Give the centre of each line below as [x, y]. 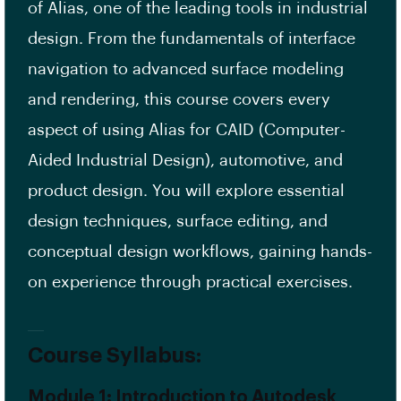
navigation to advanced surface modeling [186, 69]
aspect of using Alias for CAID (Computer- [187, 130]
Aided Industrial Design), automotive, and [185, 161]
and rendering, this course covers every [179, 100]
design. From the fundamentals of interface [192, 39]
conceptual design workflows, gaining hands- [200, 252]
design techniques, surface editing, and [178, 222]
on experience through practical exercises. [190, 282]
